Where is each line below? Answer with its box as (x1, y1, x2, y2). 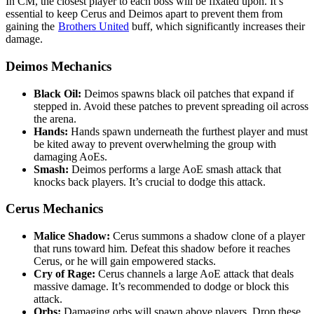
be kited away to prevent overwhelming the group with (34, 137, 276, 150)
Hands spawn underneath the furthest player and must (71, 125, 308, 137)
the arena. (34, 112, 76, 125)
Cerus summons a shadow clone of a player (113, 230, 305, 242)
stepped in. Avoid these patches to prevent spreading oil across (34, 100, 308, 112)
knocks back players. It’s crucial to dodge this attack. (34, 175, 266, 188)
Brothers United (58, 20, 129, 33)
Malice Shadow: (34, 230, 113, 242)
